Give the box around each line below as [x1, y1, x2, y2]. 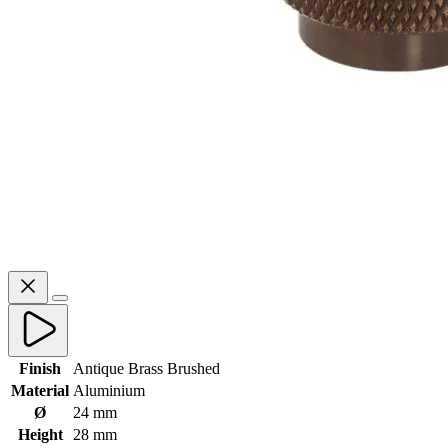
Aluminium [73, 381, 145, 399]
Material [11, 381, 69, 399]
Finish [19, 359, 61, 377]
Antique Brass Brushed [73, 359, 220, 377]
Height [17, 425, 63, 443]
